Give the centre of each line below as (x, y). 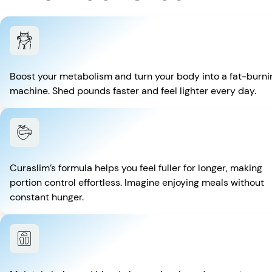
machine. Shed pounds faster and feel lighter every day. (133, 91)
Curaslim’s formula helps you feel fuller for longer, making (136, 168)
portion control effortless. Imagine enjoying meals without (137, 183)
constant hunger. (47, 197)
